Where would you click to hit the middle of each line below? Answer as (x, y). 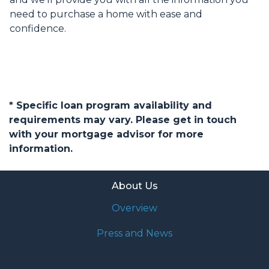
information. (41, 149)
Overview (134, 208)
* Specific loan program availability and (110, 106)
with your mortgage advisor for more (106, 134)
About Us (134, 186)
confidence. (38, 29)
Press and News (134, 234)
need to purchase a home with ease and (106, 14)
